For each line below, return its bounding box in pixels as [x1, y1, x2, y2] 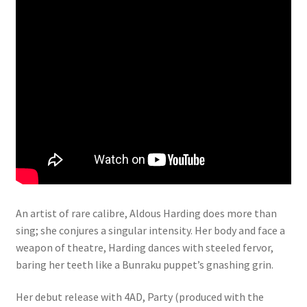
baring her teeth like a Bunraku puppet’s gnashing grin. [15, 257, 273, 271]
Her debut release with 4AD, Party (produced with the [15, 290, 264, 304]
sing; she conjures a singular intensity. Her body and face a [15, 223, 285, 237]
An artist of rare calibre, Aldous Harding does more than [15, 206, 277, 220]
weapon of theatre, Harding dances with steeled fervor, [15, 240, 273, 254]
